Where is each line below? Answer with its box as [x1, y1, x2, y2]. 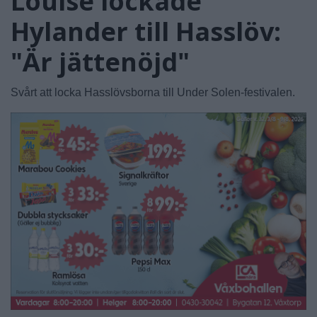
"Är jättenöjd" [11, 44, 190, 79]
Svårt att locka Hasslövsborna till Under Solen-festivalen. [11, 86, 295, 98]
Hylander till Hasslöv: [11, 13, 281, 49]
